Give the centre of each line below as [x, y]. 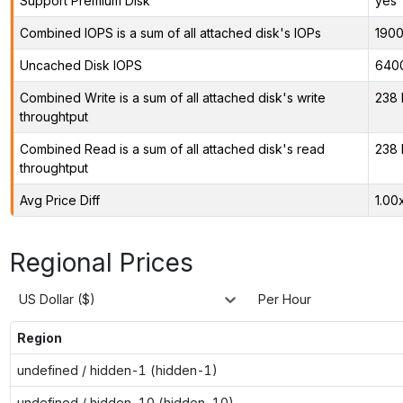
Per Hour [285, 300]
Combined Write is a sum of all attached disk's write [172, 97]
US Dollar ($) [57, 300]
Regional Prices [101, 262]
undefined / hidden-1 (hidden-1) [117, 370]
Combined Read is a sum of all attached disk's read [172, 148]
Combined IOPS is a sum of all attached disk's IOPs [170, 32]
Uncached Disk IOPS [81, 65]
